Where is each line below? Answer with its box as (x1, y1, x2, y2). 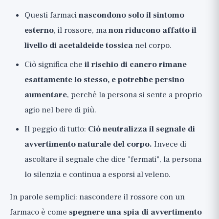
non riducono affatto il (109, 25, 197, 36)
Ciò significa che (24, 59, 85, 70)
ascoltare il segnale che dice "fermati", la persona (24, 154, 201, 165)
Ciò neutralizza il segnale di (88, 124, 195, 134)
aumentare (24, 89, 67, 100)
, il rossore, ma (54, 25, 109, 36)
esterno (24, 25, 54, 36)
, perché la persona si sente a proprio (67, 89, 202, 100)
